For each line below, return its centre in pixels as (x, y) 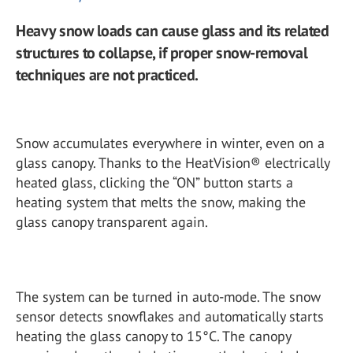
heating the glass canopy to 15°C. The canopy (153, 336)
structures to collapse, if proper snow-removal (162, 53)
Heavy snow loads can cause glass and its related (172, 31)
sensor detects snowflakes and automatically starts (170, 316)
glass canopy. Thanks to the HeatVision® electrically (173, 163)
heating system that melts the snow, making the (161, 202)
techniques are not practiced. (107, 75)
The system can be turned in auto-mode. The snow (168, 297)
